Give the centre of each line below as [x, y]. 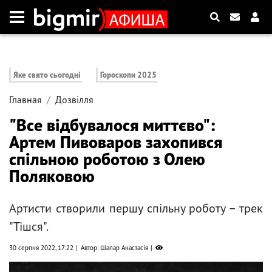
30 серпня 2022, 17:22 [41, 248]
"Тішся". [29, 227]
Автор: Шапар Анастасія [114, 248]
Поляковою [52, 176]
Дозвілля [74, 100]
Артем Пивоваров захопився [116, 142]
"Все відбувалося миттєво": [112, 125]
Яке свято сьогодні [47, 75]
